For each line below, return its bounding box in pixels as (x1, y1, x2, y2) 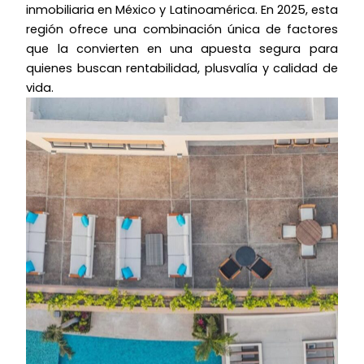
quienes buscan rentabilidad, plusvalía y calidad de (26, 60, 338, 77)
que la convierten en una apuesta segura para (26, 41, 338, 58)
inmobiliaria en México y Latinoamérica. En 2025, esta (26, 2, 338, 19)
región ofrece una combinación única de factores (26, 21, 338, 38)
